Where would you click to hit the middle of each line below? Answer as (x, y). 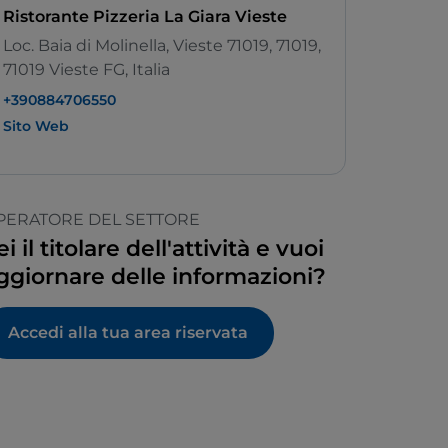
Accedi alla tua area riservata (128, 333)
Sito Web (36, 126)
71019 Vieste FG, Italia (86, 70)
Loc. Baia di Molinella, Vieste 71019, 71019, (162, 46)
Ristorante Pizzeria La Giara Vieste (145, 17)
